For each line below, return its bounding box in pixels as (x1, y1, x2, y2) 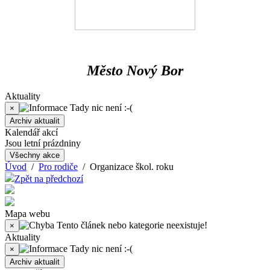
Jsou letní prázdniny (5, 137, 81, 148)
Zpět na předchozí (14, 173, 83, 184)
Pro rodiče (39, 161, 78, 172)
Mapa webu (5, 208, 50, 219)
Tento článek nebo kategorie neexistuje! (54, 219, 207, 230)
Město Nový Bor (87, 62, 183, 78)
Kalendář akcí (5, 127, 58, 137)
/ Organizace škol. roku (78, 161, 174, 172)
